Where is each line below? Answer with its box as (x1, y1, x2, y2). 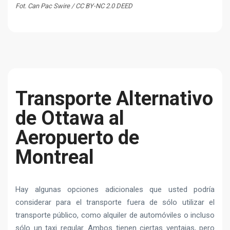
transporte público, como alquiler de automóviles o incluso (15, 210, 215, 220)
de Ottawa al (15, 106, 124, 129)
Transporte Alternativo (15, 87, 213, 110)
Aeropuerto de (15, 126, 139, 149)
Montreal (15, 145, 94, 168)
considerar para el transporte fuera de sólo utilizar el (15, 197, 215, 207)
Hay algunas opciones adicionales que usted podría (15, 184, 215, 194)
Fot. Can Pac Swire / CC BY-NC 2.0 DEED (15, 2, 132, 10)
